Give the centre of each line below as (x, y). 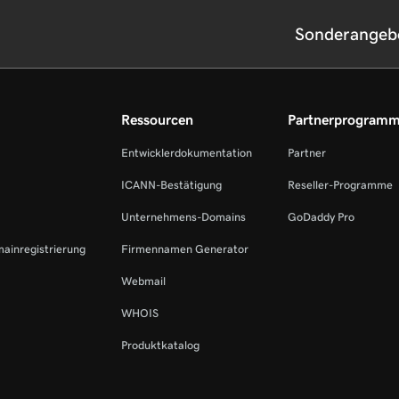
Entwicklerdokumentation (187, 153)
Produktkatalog (160, 345)
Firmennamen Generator (185, 249)
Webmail (143, 281)
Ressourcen (157, 120)
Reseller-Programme (340, 185)
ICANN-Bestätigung (171, 185)
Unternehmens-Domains (183, 217)
